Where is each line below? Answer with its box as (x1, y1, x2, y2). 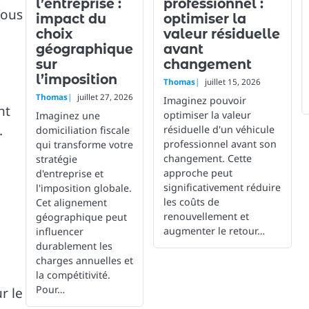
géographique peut (35, 210, 127, 223)
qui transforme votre (35, 138, 133, 151)
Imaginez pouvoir (163, 94, 246, 107)
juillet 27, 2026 (77, 92, 133, 102)
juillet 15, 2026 (204, 77, 261, 87)
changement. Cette (163, 152, 252, 165)
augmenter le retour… (163, 224, 265, 237)
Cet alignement (35, 196, 107, 209)
